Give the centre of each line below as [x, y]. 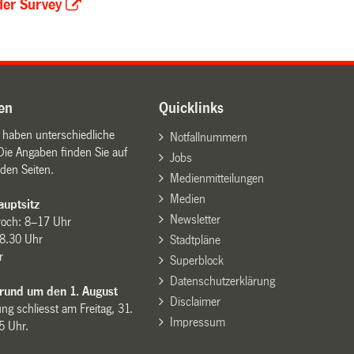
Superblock [196, 260]
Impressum [197, 322]
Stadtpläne [195, 239]
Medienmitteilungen [217, 178]
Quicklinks [192, 108]
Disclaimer [195, 301]
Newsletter [195, 219]
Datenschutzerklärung [222, 281]
